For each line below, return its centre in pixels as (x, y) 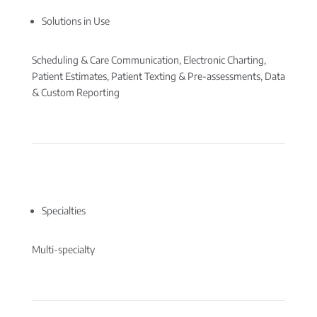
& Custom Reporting (75, 92)
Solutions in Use (75, 21)
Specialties (63, 211)
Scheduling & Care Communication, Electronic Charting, (149, 60)
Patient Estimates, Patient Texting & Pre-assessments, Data (158, 76)
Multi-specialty (63, 249)
